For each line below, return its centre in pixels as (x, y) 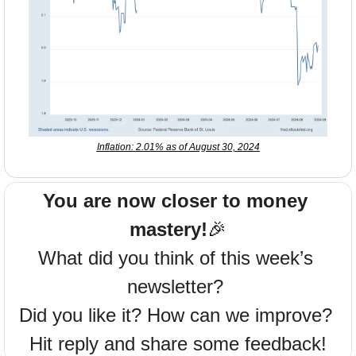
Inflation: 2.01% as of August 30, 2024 (178, 147)
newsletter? (178, 286)
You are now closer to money (175, 200)
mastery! (168, 229)
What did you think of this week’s (175, 257)
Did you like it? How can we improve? (178, 315)
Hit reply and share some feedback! (178, 343)
